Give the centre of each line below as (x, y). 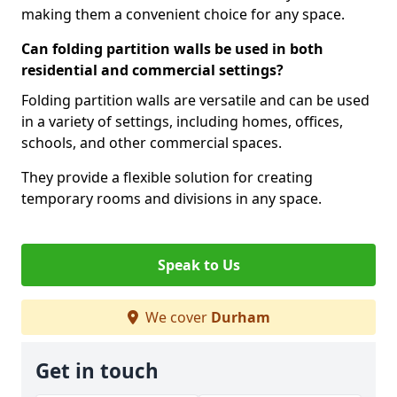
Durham (240, 317)
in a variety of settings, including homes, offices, (182, 121)
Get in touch (97, 371)
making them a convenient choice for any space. (183, 14)
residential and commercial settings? (152, 70)
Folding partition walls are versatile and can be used (195, 100)
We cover (176, 317)
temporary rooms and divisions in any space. (171, 198)
